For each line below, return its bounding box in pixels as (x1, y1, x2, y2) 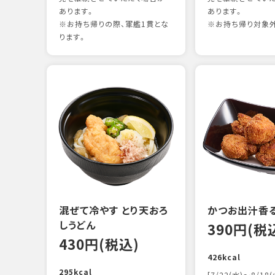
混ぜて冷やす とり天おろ (59, 203, 168, 217)
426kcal (207, 252, 241, 263)
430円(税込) (59, 234, 139, 254)
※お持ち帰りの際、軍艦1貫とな (59, 18, 169, 29)
